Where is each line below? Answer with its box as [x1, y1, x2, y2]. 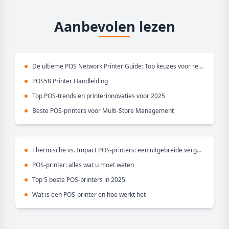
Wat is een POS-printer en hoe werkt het [32, 190, 146, 199]
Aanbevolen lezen [54, 16, 175, 36]
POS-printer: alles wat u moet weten [32, 160, 134, 169]
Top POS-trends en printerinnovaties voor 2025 [32, 91, 165, 100]
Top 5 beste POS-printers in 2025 [32, 175, 125, 184]
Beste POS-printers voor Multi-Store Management [32, 106, 174, 115]
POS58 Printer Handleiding [32, 76, 108, 85]
